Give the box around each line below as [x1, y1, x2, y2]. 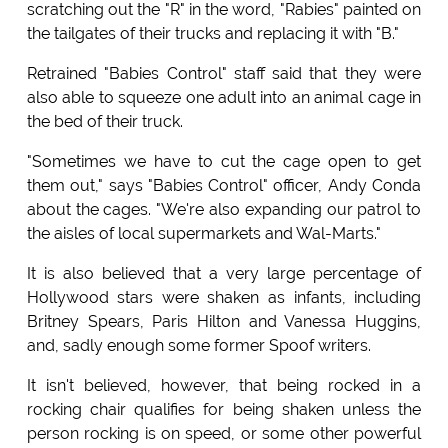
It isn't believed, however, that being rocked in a [26, 376, 422, 396]
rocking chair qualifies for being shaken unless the [26, 400, 422, 420]
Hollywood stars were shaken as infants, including [26, 288, 422, 308]
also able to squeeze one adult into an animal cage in [26, 88, 422, 108]
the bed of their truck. [26, 112, 183, 132]
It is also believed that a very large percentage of [26, 264, 422, 284]
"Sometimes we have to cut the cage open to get [26, 152, 422, 172]
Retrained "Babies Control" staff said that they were [26, 64, 422, 84]
